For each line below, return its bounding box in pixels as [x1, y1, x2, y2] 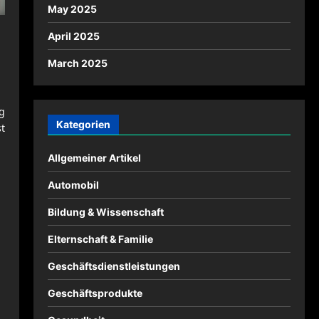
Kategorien [56, 118, 110, 130]
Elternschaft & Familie [47, 233, 153, 245]
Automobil [47, 179, 99, 191]
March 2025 [47, 57, 108, 69]
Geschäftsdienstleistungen [47, 260, 180, 272]
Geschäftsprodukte [47, 287, 142, 299]
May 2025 [47, 3, 97, 15]
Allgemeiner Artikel [47, 152, 141, 164]
